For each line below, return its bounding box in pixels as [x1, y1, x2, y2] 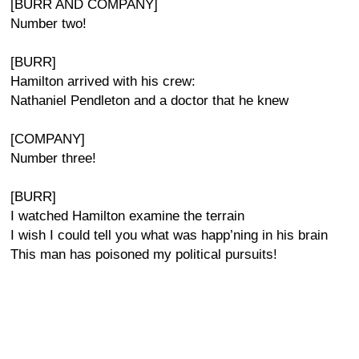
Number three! [10, 151, 96, 166]
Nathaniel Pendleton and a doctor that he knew [10, 93, 288, 108]
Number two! [10, 16, 87, 31]
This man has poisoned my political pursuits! [10, 247, 277, 262]
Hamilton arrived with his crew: [10, 74, 196, 89]
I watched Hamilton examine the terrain [10, 208, 244, 224]
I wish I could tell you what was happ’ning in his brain [10, 228, 328, 243]
